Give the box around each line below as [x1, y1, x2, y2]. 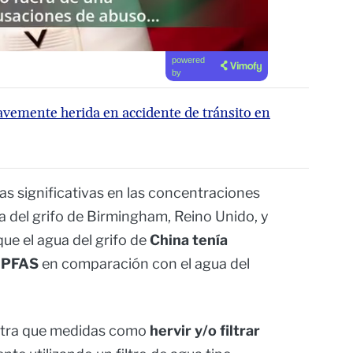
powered [171, 55, 205, 65]
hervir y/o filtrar [147, 322, 260, 340]
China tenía [150, 232, 228, 249]
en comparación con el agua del [39, 255, 250, 273]
